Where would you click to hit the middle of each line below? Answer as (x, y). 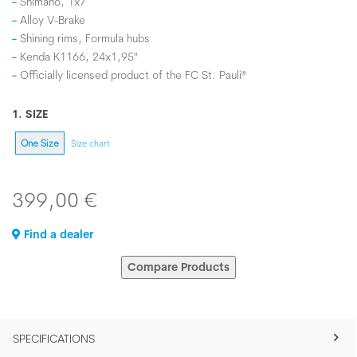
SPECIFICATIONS (54, 339)
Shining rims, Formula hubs (85, 38)
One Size (40, 143)
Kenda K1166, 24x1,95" (79, 57)
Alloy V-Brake (53, 20)
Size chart (90, 143)
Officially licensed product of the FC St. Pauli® (133, 75)
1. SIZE (30, 114)
